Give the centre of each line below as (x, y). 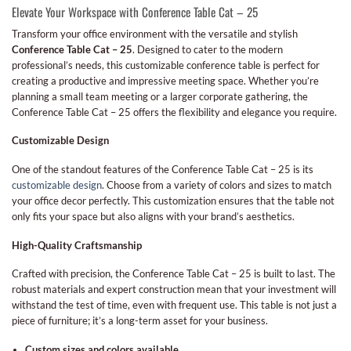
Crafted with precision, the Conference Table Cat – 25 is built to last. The (174, 274)
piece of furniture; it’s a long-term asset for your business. (140, 321)
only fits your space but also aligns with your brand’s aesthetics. (153, 216)
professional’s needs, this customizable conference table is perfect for (166, 65)
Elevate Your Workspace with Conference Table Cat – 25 (135, 12)
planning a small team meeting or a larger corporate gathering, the (160, 96)
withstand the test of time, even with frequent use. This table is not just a (174, 305)
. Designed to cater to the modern (208, 49)
